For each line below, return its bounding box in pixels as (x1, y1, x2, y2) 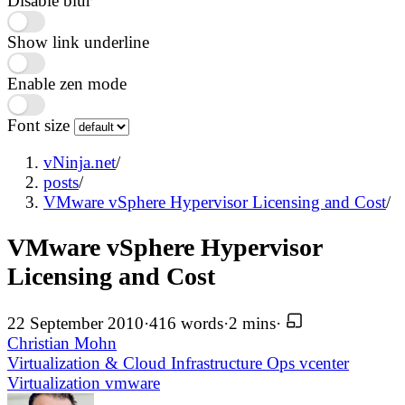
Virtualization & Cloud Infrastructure (7, 353, 267, 372)
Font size (7, 116, 74, 136)
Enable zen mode (7, 74, 127, 94)
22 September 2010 (7, 314, 144, 333)
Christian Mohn (7, 334, 117, 353)
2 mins (229, 314, 276, 333)
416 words (149, 314, 223, 333)
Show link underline (7, 33, 149, 52)
